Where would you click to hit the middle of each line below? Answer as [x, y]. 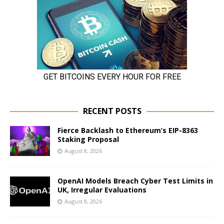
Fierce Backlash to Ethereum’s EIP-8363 [128, 130]
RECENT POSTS [112, 111]
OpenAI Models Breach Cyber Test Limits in [135, 180]
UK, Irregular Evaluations [102, 189]
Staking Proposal [88, 139]
